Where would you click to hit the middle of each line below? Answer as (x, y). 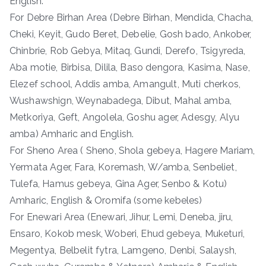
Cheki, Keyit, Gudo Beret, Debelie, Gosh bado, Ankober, (131, 34)
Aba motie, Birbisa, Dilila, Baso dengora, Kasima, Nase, (130, 67)
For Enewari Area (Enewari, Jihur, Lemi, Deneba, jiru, (121, 217)
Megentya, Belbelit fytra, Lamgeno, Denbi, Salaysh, (123, 250)
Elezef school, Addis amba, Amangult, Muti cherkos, (125, 84)
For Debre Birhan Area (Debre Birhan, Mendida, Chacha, (132, 17)
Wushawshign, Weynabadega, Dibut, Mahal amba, (121, 100)
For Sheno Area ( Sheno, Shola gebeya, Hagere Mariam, (132, 150)
